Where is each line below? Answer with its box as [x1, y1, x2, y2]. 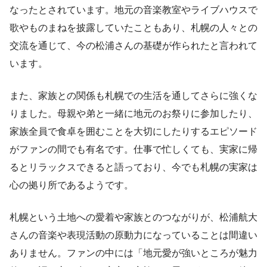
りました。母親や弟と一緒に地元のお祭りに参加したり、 [10, 108, 257, 119]
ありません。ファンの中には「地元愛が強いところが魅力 [10, 248, 257, 259]
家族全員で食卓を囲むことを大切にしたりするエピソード [10, 126, 257, 137]
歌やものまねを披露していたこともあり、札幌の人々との [10, 23, 257, 33]
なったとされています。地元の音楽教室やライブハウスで [10, 5, 257, 15]
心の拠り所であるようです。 [10, 180, 133, 191]
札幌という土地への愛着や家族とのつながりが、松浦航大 [10, 212, 257, 223]
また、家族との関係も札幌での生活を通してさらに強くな [10, 91, 257, 101]
